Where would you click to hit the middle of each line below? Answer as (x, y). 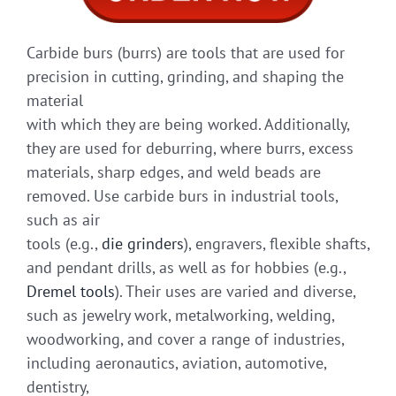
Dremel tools (71, 292)
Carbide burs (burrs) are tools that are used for (186, 53)
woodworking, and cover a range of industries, (185, 339)
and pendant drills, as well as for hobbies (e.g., (187, 268)
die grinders (143, 244)
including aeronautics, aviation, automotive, (176, 363)
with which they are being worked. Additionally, (188, 125)
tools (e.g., (64, 244)
